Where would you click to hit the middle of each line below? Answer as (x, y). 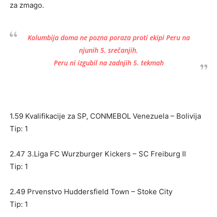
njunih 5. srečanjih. (108, 50)
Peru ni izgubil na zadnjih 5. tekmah (108, 63)
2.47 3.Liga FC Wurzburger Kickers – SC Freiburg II (98, 154)
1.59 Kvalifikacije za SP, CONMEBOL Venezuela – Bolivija (105, 116)
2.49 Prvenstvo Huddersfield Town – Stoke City (91, 192)
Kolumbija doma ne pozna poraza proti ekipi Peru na (108, 38)
